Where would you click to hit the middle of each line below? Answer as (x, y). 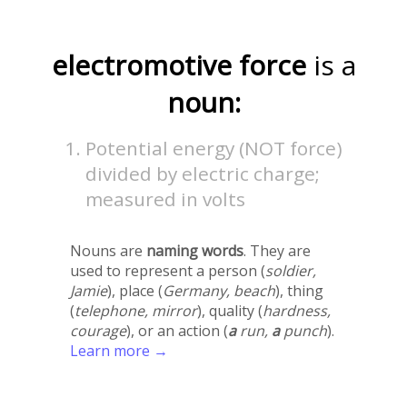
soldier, (290, 271)
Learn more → (119, 351)
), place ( (134, 291)
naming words (194, 251)
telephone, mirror (135, 311)
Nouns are (108, 251)
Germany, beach (218, 291)
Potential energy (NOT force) (214, 149)
